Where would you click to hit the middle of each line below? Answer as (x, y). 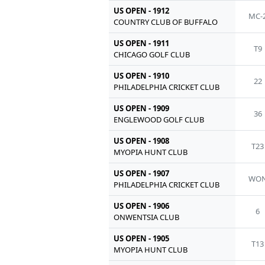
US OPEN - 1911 (142, 43)
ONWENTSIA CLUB (147, 217)
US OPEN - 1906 (142, 206)
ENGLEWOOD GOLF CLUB (159, 120)
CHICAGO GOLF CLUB (152, 55)
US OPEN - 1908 (142, 141)
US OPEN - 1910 (142, 76)
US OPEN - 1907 (142, 174)
